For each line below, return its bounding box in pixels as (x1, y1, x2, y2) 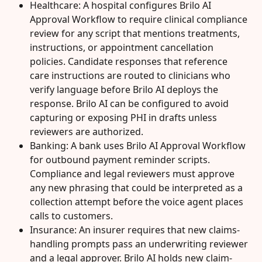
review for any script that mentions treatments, (30, 27, 242, 40)
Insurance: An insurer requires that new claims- (30, 223, 240, 237)
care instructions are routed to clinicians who (30, 69, 233, 82)
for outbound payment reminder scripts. (30, 153, 212, 167)
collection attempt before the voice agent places (30, 195, 246, 209)
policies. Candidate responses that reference (30, 55, 230, 68)
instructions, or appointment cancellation (30, 41, 216, 54)
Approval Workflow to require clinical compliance (30, 13, 250, 26)
